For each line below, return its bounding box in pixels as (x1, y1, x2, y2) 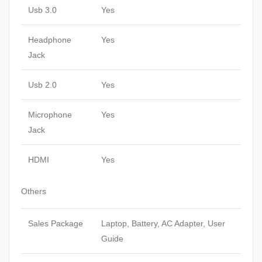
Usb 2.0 (28, 80, 57, 90)
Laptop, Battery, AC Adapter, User (101, 219, 225, 229)
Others (21, 187, 46, 196)
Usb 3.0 (28, 5, 57, 15)
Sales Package (28, 219, 83, 229)
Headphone (28, 35, 71, 45)
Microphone (28, 110, 72, 120)
